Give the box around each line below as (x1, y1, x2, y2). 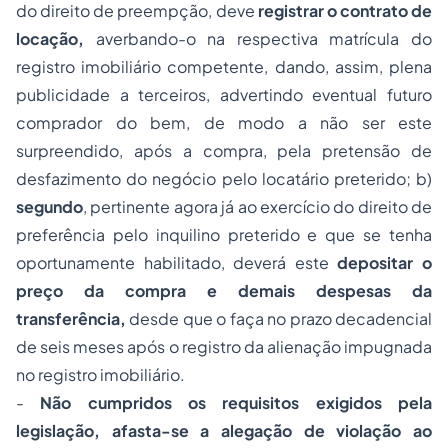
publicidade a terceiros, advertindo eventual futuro (16, 84, 432, 105)
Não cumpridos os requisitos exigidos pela (40, 392, 433, 413)
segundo (16, 196, 83, 217)
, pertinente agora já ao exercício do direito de (83, 196, 432, 217)
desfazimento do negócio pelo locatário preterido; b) (16, 168, 432, 189)
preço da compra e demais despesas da (16, 280, 432, 301)
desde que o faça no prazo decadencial (126, 308, 432, 329)
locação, (16, 28, 84, 49)
